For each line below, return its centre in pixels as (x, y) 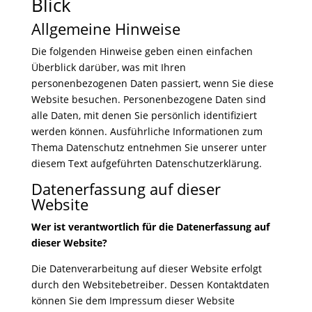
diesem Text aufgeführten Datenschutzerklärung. (146, 163)
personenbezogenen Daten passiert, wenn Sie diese (152, 83)
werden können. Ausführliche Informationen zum (147, 131)
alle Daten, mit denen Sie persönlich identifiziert (144, 115)
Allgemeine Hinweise (106, 29)
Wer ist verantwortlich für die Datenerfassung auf (150, 227)
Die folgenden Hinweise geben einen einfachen (142, 51)
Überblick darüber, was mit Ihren (108, 67)
